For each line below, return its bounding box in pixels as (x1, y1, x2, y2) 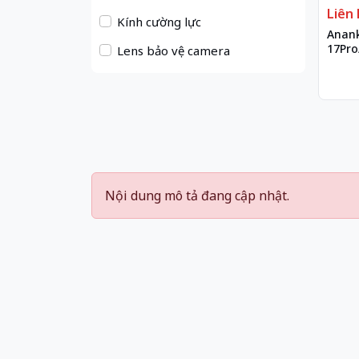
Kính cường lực (114, 13, 201, 30)
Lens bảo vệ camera (114, 42, 230, 58)
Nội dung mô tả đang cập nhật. (105, 186, 289, 204)
